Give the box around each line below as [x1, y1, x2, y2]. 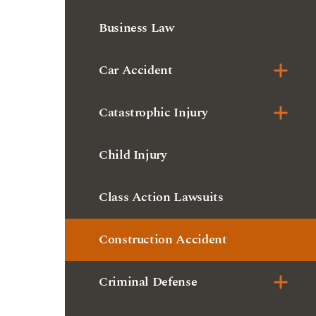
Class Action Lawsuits [99, 104, 224, 123]
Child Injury [99, 62, 167, 81]
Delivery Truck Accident [99, 274, 236, 293]
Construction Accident [99, 147, 227, 166]
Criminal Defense [99, 189, 197, 208]
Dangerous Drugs [99, 231, 195, 250]
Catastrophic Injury [99, 20, 208, 39]
